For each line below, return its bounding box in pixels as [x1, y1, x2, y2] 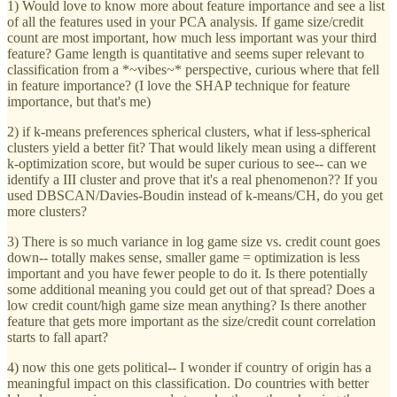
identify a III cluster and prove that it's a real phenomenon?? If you [7, 172, 378, 188]
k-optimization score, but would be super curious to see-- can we [7, 156, 367, 172]
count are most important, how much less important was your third [7, 30, 377, 46]
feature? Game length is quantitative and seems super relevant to [7, 46, 364, 62]
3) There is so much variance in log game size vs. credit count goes [7, 234, 380, 250]
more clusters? [7, 204, 87, 220]
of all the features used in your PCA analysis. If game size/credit [7, 14, 363, 30]
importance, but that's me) [7, 94, 151, 110]
